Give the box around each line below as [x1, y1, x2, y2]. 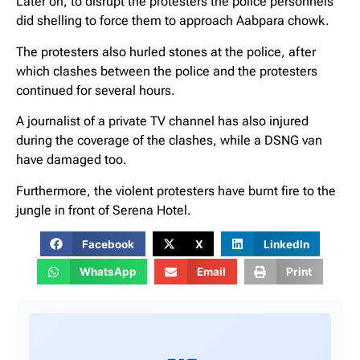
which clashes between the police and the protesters [16, 63, 317, 79]
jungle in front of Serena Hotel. [16, 202, 191, 218]
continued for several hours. [16, 82, 175, 98]
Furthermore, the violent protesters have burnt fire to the [16, 182, 336, 198]
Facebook [82, 237, 135, 251]
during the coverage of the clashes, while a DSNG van [16, 133, 322, 149]
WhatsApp [79, 265, 137, 279]
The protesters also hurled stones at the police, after [16, 43, 316, 59]
